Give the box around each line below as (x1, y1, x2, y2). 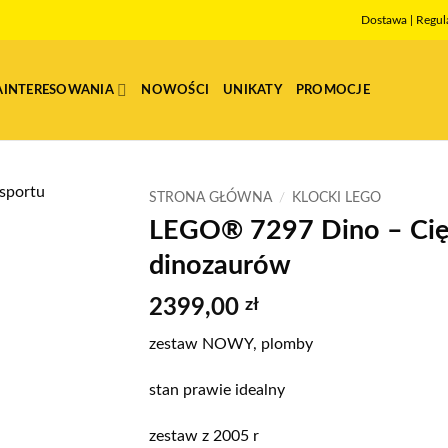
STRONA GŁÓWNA (149, 191, 272, 205)
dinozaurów (149, 251, 291, 279)
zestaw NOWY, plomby (149, 336, 313, 353)
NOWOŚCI (141, 84, 210, 96)
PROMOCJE (295, 84, 370, 96)
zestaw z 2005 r (149, 427, 259, 444)
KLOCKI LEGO (292, 191, 382, 205)
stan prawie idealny (149, 382, 285, 399)
